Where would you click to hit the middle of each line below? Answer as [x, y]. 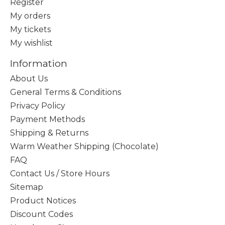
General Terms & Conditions [66, 92]
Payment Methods [47, 120]
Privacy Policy [38, 106]
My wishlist [31, 43]
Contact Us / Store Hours [60, 174]
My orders [30, 16]
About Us [29, 79]
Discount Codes [41, 214]
